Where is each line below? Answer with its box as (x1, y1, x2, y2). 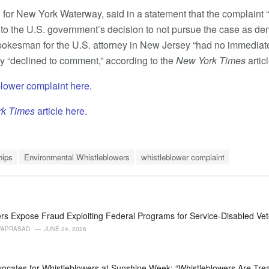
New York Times (176, 53, 248, 67)
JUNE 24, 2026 (44, 225, 86, 234)
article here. (37, 103, 87, 118)
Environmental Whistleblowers (24, 151, 130, 163)
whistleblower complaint (141, 151, 225, 163)
